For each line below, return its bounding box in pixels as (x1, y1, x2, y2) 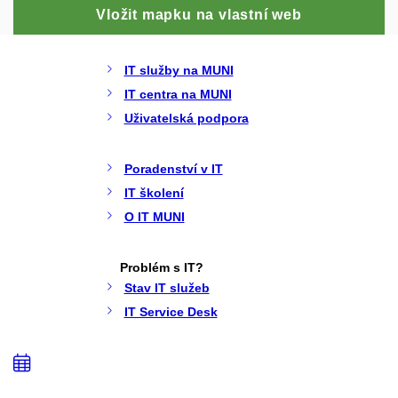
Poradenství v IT (123, 161, 223, 176)
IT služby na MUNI (123, 62, 234, 77)
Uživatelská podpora (123, 110, 249, 125)
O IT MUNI (123, 209, 185, 224)
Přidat (29, 353, 106, 373)
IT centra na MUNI (123, 86, 232, 101)
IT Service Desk (123, 305, 218, 320)
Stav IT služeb (123, 281, 210, 296)
